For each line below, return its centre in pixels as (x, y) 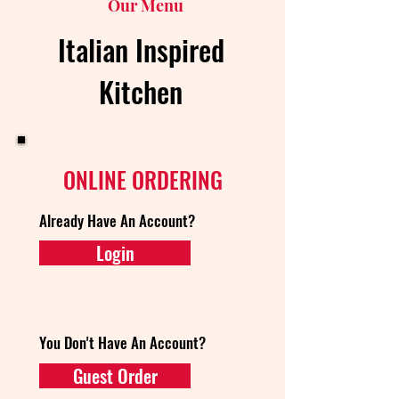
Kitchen (141, 91)
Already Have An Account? (117, 220)
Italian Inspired (141, 49)
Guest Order (115, 376)
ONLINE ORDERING (142, 179)
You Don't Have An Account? (122, 342)
